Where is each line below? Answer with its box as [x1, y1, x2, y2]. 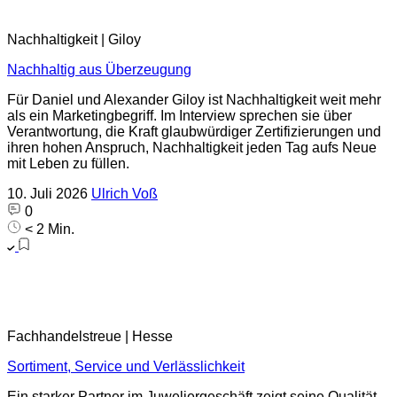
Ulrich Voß [91, 186, 158, 201]
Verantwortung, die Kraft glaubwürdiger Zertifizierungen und [7, 124, 381, 139]
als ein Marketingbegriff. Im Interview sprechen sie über [7, 108, 352, 123]
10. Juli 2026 [7, 186, 88, 201]
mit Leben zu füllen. [7, 156, 129, 171]
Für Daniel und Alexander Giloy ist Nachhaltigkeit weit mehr [7, 92, 381, 107]
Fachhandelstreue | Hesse [7, 329, 173, 344]
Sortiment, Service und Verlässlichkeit [7, 359, 245, 374]
